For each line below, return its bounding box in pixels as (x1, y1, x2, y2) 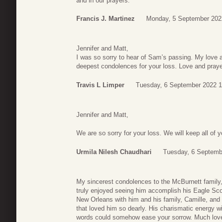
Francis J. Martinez (76, 15, 135, 23)
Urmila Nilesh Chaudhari (76, 148, 152, 156)
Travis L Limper (76, 81, 124, 89)
